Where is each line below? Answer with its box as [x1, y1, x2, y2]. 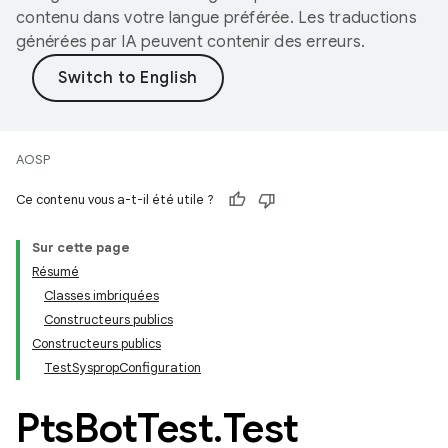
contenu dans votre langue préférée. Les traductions [16, 8, 417, 28]
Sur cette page [32, 239, 130, 256]
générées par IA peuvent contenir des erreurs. [16, 32, 366, 52]
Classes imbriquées [44, 287, 159, 304]
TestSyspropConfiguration [44, 359, 201, 376]
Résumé [32, 263, 79, 280]
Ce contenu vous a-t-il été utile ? [16, 191, 214, 208]
